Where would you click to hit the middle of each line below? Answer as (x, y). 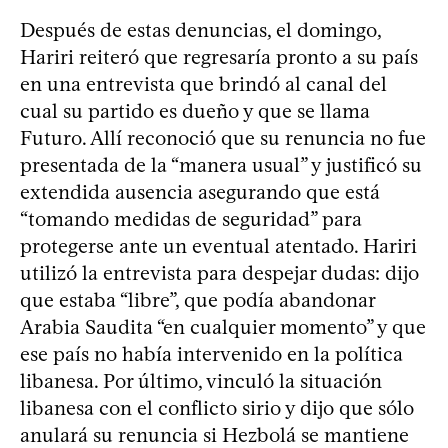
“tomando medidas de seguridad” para (191, 218)
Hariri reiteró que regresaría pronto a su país (219, 56)
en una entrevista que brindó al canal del (203, 83)
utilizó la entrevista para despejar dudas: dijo (219, 272)
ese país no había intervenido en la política (211, 353)
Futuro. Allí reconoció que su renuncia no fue (223, 137)
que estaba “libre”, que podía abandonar (197, 299)
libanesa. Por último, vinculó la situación (201, 380)
